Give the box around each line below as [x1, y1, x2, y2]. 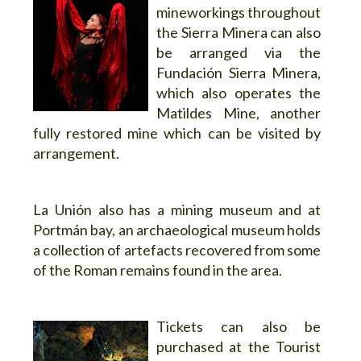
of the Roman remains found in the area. [33, 260, 282, 279]
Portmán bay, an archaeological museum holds [33, 220, 322, 239]
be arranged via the [156, 43, 322, 61]
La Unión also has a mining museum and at [33, 200, 322, 218]
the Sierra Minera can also [156, 23, 322, 41]
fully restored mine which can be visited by [33, 123, 322, 142]
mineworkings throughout [156, 2, 322, 21]
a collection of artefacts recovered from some [33, 240, 322, 259]
